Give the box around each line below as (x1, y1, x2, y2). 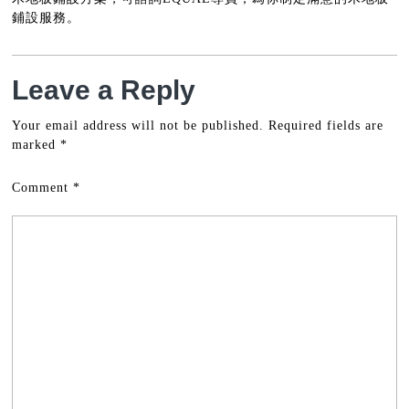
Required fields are (268, 119, 384, 133)
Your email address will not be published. (12, 119, 265, 133)
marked (12, 138, 61, 152)
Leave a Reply (12, 75, 196, 106)
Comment (12, 181, 74, 195)
